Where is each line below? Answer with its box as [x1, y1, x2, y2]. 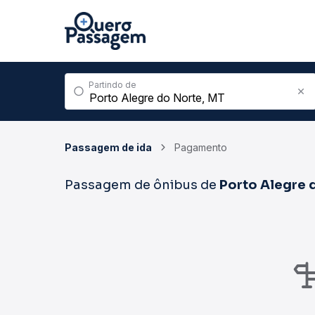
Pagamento [174, 141, 227, 153]
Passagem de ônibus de [65, 177, 219, 193]
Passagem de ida [65, 141, 152, 153]
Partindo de [89, 79, 136, 90]
